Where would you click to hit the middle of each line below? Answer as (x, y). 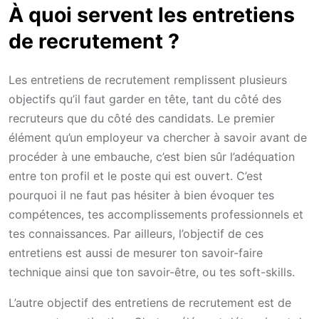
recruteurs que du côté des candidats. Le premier (142, 119)
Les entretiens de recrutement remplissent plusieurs (148, 80)
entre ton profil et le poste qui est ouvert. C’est (136, 176)
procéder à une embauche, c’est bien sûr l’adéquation (152, 157)
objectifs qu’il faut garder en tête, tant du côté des (145, 99)
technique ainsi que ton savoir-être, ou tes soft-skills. (152, 272)
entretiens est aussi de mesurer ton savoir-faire (136, 253)
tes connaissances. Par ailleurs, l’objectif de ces (136, 234)
